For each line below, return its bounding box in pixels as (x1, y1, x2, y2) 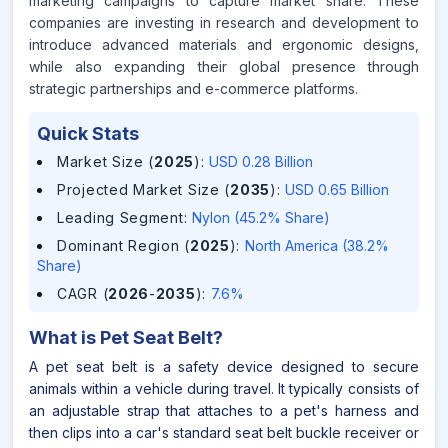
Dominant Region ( (57, 237, 190, 254)
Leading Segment (57, 209, 184, 226)
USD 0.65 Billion (285, 181, 390, 198)
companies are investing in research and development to (29, 14, 419, 31)
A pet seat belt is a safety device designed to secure (29, 358, 419, 375)
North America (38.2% (244, 237, 389, 254)
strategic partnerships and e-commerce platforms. (29, 80, 358, 97)
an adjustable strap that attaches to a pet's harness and (29, 402, 419, 419)
